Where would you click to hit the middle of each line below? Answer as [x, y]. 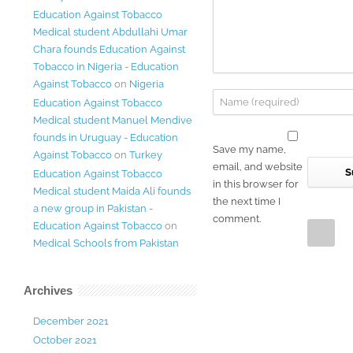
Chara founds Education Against [109, 49]
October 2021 [65, 340]
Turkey [146, 155]
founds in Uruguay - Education [106, 137]
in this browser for [256, 184]
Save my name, [249, 149]
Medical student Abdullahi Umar [110, 32]
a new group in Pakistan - [93, 208]
